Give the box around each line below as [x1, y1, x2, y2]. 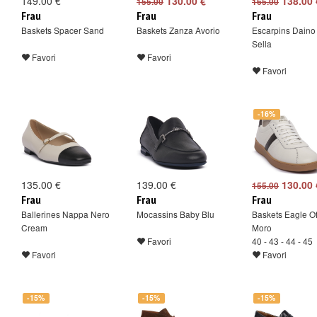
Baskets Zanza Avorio [137, 24, 220, 36]
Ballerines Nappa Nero [21, 208, 110, 220]
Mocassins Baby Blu [137, 208, 214, 220]
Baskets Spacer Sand [21, 24, 104, 36]
